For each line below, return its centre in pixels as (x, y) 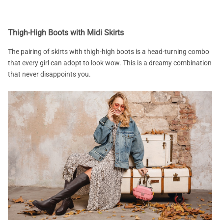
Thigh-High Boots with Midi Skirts (66, 32)
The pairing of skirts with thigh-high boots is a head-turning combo (109, 51)
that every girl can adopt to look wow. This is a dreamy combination (110, 63)
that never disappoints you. (49, 74)
